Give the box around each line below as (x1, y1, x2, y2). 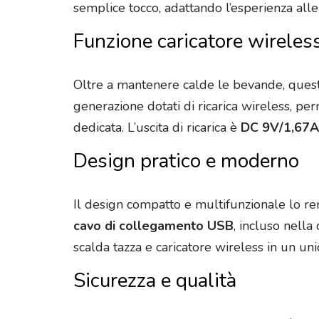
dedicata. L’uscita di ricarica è (73, 119, 241, 137)
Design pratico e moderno (73, 147, 299, 175)
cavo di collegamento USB (73, 216, 234, 234)
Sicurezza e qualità (73, 266, 236, 294)
